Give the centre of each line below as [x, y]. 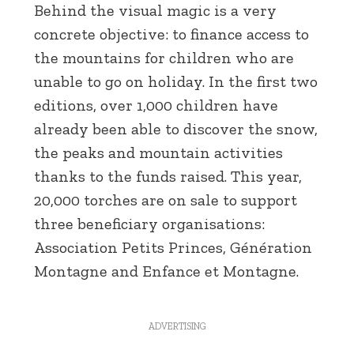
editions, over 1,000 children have [156, 105]
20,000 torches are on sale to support [166, 200]
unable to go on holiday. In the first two [176, 81]
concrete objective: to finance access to [171, 34]
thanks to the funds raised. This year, [168, 176]
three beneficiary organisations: [149, 224]
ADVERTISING [177, 326]
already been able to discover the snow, [176, 129]
